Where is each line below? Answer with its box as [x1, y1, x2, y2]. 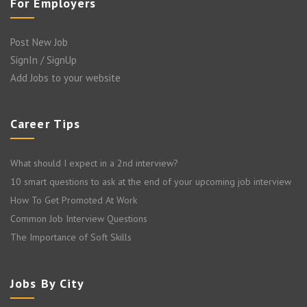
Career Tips [10, 116, 81, 132]
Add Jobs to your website [10, 71, 121, 85]
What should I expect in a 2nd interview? [10, 157, 178, 170]
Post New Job [10, 36, 68, 49]
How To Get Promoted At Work [10, 194, 137, 207]
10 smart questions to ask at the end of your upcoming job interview [10, 175, 291, 188]
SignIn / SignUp [10, 53, 77, 67]
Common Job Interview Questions [10, 212, 147, 225]
